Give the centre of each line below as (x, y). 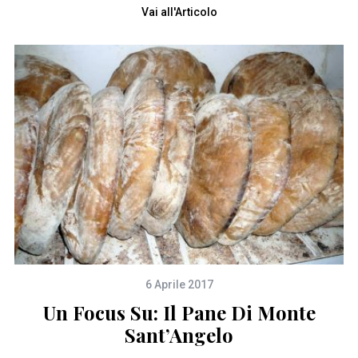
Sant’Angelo (179, 335)
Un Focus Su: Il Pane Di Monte (179, 313)
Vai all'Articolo (179, 12)
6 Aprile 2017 (179, 285)
